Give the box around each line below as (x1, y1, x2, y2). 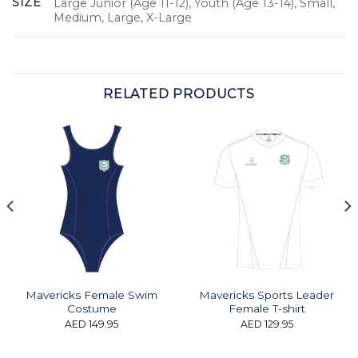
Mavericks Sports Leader (199, 288, 334, 302)
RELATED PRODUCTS (103, 86, 255, 101)
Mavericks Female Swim (26, 288, 157, 302)
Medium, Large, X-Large (54, 10, 193, 25)
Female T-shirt (228, 302, 305, 316)
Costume (66, 302, 117, 316)
